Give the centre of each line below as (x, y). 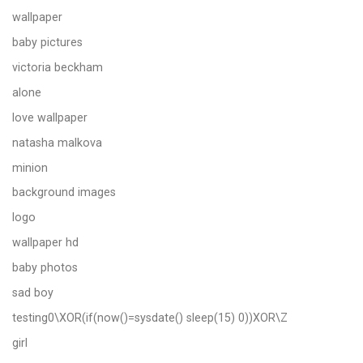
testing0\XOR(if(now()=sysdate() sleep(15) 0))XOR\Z (150, 317)
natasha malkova (57, 142)
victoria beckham (58, 67)
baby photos (45, 268)
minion (30, 167)
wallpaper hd (45, 243)
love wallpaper (50, 117)
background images (64, 192)
